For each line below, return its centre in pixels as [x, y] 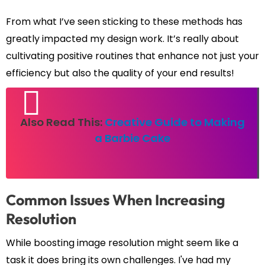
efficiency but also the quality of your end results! [120, 73]
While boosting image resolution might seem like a [122, 243]
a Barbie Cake [132, 138]
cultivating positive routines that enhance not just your [132, 56]
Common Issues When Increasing [116, 200]
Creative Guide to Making [175, 122]
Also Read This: [62, 122]
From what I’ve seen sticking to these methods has [124, 21]
